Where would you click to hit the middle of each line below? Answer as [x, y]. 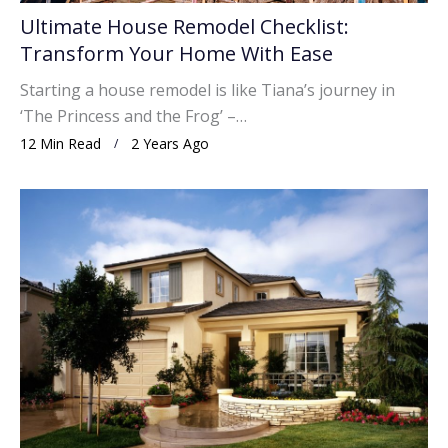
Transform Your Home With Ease [176, 53]
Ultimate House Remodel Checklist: [184, 26]
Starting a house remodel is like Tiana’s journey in [207, 89]
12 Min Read [60, 143]
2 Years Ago [170, 143]
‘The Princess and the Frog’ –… [133, 115]
